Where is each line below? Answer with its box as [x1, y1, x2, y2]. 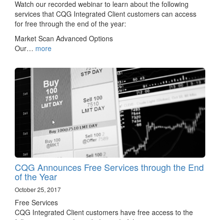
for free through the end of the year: [15, 18, 126, 28]
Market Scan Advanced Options [15, 33, 113, 43]
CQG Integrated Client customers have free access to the [15, 207, 193, 217]
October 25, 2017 [15, 185, 61, 193]
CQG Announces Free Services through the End [15, 160, 204, 173]
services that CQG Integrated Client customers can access [15, 8, 196, 19]
